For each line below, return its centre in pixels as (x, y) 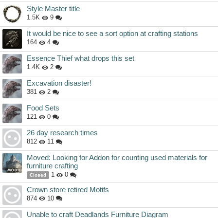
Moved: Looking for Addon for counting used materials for (117, 158)
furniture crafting (52, 166)
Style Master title (53, 9)
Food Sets (43, 108)
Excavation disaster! (59, 83)
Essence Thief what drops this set (81, 58)
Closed (38, 175)
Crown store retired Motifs (68, 189)
